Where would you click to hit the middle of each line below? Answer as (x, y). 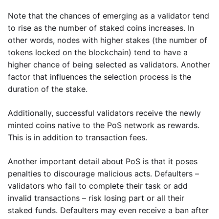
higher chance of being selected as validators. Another (109, 65)
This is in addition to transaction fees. (77, 137)
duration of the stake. (48, 89)
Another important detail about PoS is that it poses (103, 161)
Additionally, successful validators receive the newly (104, 113)
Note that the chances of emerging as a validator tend (109, 16)
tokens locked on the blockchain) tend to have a (98, 52)
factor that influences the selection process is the (99, 77)
